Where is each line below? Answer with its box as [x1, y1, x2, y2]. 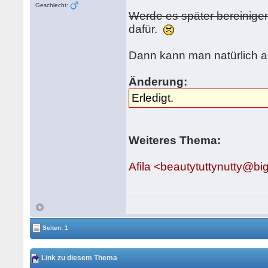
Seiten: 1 [41, 224, 69, 231]
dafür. [129, 23, 164, 35]
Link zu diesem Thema [39, 254, 118, 263]
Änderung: [129, 75, 188, 88]
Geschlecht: [35, 2, 71, 8]
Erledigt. [132, 92, 174, 104]
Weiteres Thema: [129, 134, 221, 147]
